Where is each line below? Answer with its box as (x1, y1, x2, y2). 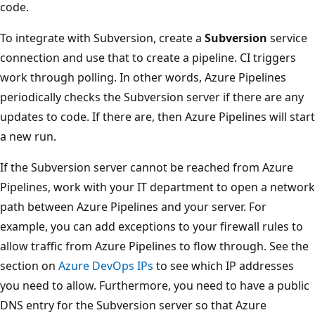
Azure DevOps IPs (58, 257, 153, 274)
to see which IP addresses (153, 257, 294, 274)
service (267, 30, 307, 46)
